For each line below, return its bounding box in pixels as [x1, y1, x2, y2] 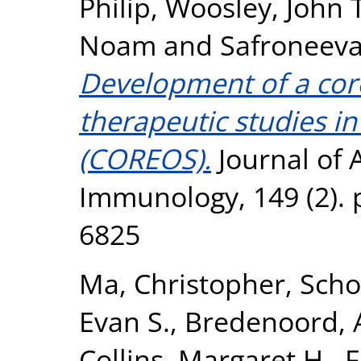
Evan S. [79, 301, 170, 340]
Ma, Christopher [79, 263, 285, 302]
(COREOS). [79, 139, 211, 177]
